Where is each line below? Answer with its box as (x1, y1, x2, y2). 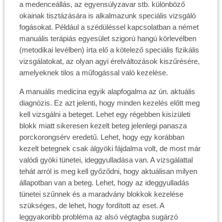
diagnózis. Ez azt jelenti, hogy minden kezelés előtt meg (19, 99, 200, 107)
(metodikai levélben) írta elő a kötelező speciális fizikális (19, 46, 199, 54)
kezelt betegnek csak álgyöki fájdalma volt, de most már (19, 144, 201, 153)
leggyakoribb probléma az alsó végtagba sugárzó (19, 213, 178, 221)
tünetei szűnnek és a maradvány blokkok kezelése (19, 190, 183, 198)
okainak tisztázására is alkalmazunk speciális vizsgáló (19, 11, 196, 20)
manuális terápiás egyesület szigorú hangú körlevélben (19, 34, 196, 43)
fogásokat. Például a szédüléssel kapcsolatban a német (19, 23, 199, 31)
